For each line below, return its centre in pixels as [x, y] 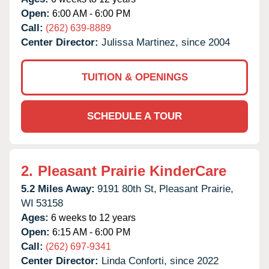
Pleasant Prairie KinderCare [132, 171]
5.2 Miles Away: [58, 189]
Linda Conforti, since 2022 [160, 261]
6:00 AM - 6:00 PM [90, 13]
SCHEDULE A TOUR [134, 116]
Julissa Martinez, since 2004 [166, 42]
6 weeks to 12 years [92, 217]
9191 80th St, [127, 189]
